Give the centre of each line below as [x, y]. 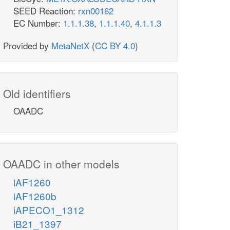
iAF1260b [35, 196]
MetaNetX [70, 46]
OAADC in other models [61, 164]
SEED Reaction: [46, 11]
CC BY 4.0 [115, 46]
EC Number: [38, 23]
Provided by [27, 46]
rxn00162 [96, 11]
